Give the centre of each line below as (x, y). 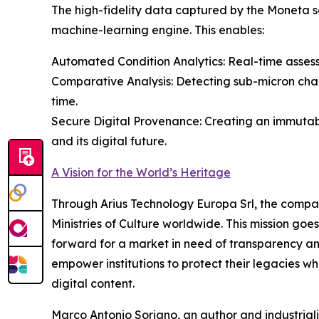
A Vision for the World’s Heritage (141, 173)
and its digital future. (109, 141)
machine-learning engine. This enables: (158, 30)
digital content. (93, 284)
